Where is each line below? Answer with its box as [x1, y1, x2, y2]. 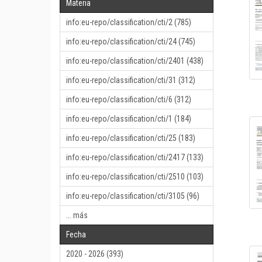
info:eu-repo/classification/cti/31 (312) [66, 75, 195, 85]
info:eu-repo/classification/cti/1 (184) [66, 114, 191, 123]
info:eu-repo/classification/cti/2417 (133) [66, 153, 204, 162]
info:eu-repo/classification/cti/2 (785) [66, 18, 191, 27]
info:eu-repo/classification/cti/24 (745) [66, 37, 195, 46]
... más [66, 211, 88, 220]
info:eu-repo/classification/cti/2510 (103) [66, 172, 204, 181]
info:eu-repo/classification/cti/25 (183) [66, 133, 195, 143]
